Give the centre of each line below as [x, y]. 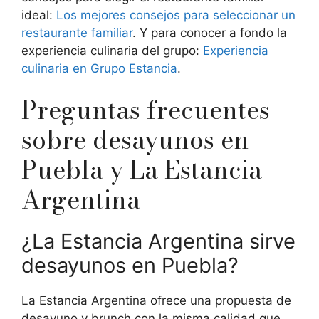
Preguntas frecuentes [146, 110]
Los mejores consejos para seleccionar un [176, 15]
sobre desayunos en [135, 140]
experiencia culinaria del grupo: [112, 50]
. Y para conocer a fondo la [210, 32]
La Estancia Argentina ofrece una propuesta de [156, 301]
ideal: [39, 15]
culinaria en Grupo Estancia [99, 68]
